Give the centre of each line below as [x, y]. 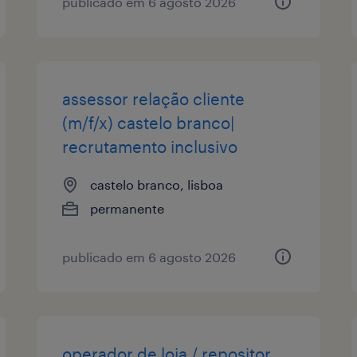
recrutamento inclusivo [150, 146]
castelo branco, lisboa [157, 184]
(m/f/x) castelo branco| [149, 122]
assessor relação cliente [154, 98]
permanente [127, 208]
